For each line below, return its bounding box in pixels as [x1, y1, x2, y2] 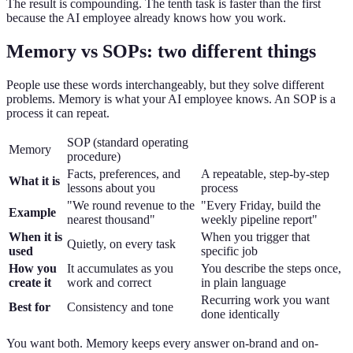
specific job [201, 243, 258, 258]
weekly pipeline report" [201, 212, 318, 226]
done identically [201, 307, 280, 321]
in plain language [201, 275, 286, 289]
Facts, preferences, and [67, 166, 180, 180]
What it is [9, 173, 60, 188]
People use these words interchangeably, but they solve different [6, 77, 324, 91]
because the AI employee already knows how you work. [6, 11, 286, 25]
